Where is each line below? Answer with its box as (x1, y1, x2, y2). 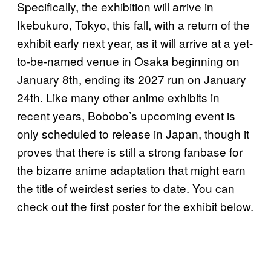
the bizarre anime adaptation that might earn (17, 161, 246, 178)
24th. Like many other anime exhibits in (17, 88, 220, 105)
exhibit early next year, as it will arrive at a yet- (17, 34, 253, 51)
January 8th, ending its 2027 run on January (17, 70, 246, 87)
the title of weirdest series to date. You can (17, 179, 235, 196)
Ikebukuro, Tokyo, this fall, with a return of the (17, 16, 250, 33)
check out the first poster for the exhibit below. (17, 197, 253, 214)
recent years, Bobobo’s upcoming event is (17, 106, 235, 123)
